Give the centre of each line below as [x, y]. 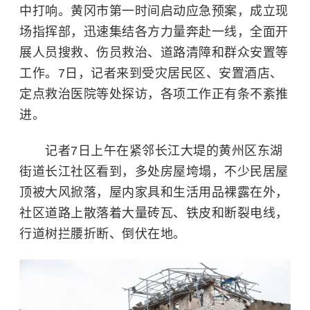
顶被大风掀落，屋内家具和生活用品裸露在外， [154, 192]
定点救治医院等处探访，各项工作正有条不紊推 [154, 94]
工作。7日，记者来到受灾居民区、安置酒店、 [151, 73]
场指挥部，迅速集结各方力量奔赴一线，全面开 [154, 32]
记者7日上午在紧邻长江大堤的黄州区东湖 [151, 151]
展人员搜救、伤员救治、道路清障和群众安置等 [154, 53]
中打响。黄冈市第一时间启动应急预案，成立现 [154, 11]
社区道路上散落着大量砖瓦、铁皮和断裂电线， [154, 213]
